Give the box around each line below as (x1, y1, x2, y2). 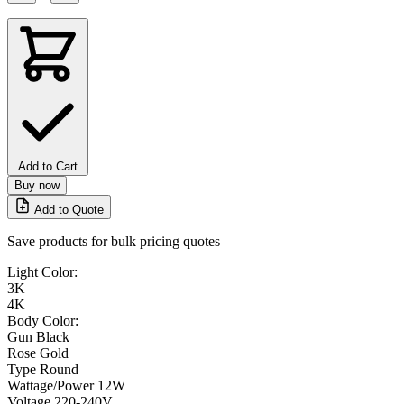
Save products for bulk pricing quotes (7, 233, 220, 249)
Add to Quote (34, 202, 104, 216)
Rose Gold (7, 344, 69, 361)
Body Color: (7, 312, 78, 328)
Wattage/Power (7, 377, 94, 393)
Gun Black (7, 328, 69, 344)
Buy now (14, 178, 60, 192)
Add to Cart (18, 159, 78, 173)
